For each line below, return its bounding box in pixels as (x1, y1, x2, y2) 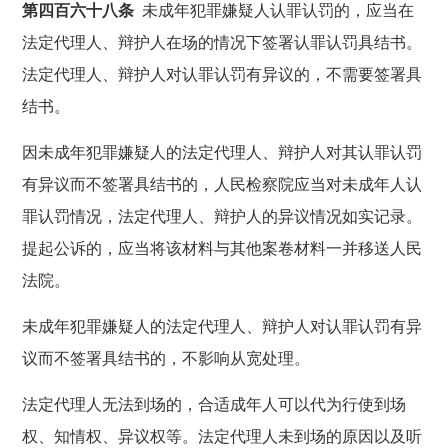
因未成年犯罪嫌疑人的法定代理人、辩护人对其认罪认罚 (22, 143, 423, 161)
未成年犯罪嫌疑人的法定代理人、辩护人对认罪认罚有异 (22, 317, 423, 335)
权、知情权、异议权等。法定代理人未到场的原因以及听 (22, 427, 423, 445)
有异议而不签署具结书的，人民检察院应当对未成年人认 (22, 175, 423, 193)
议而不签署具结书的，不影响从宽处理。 (22, 349, 311, 367)
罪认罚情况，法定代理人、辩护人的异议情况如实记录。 (22, 207, 423, 225)
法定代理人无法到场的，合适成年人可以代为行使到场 (22, 395, 407, 413)
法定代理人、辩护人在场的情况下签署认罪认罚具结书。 (22, 33, 423, 51)
